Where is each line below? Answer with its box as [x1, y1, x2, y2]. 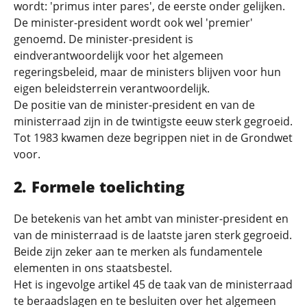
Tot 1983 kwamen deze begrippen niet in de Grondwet [14, 130, 293, 145]
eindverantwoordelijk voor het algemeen [14, 48, 223, 63]
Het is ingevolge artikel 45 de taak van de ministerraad [14, 277, 293, 292]
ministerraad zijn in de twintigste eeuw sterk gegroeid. [14, 114, 293, 129]
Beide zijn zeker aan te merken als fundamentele [14, 244, 262, 259]
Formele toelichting [31, 176, 184, 197]
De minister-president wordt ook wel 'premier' [14, 15, 253, 30]
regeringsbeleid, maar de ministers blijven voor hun [14, 64, 281, 79]
